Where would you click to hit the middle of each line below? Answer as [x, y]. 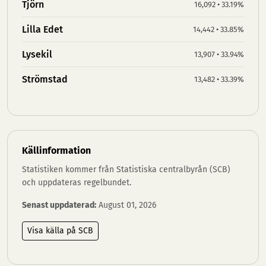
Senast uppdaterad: [59, 205]
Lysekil [37, 54]
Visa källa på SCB [60, 231]
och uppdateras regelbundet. [77, 183]
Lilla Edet [42, 29]
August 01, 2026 [126, 205]
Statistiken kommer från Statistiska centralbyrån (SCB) [126, 170]
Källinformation [56, 151]
